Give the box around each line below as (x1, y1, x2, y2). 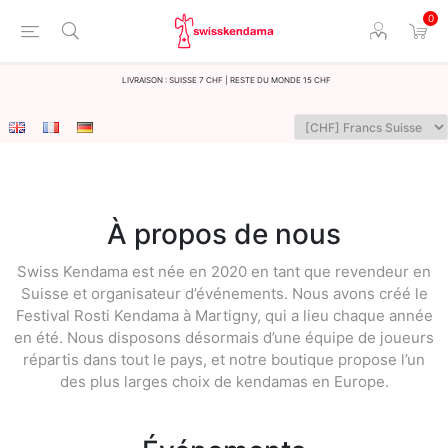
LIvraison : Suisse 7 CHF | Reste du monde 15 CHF (122, 71, 331, 86)
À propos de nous (107, 217, 341, 251)
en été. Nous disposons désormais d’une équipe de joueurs (14, 328, 434, 347)
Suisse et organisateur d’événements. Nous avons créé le (20, 284, 428, 303)
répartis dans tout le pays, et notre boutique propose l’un (23, 350, 425, 369)
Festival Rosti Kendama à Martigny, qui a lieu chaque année (15, 306, 433, 325)
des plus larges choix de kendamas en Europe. (59, 372, 389, 391)
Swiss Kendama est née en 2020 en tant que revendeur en (17, 262, 431, 281)
